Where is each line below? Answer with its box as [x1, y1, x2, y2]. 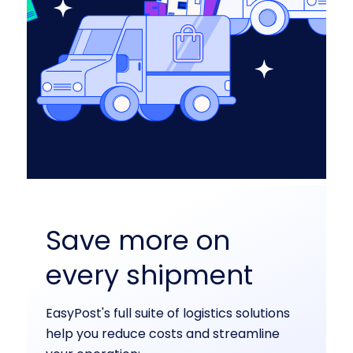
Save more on [45, 221, 230, 260]
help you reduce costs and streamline [45, 325, 280, 343]
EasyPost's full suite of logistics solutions [45, 304, 290, 322]
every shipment [45, 256, 253, 295]
